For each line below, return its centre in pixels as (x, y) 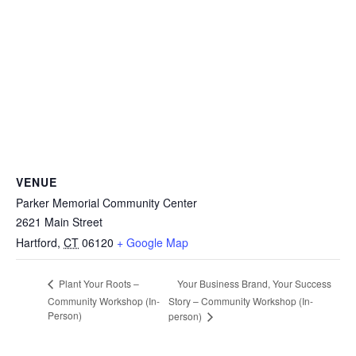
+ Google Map (153, 243)
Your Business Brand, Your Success (254, 283)
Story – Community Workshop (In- (240, 301)
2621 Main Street (59, 222)
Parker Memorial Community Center (106, 203)
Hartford (37, 243)
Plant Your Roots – (98, 284)
